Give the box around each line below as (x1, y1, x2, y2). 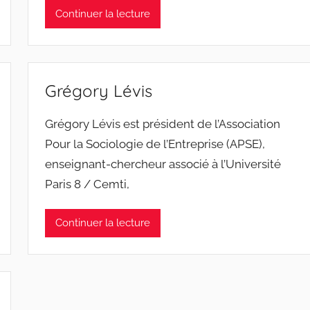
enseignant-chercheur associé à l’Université (45, 156, 282, 171)
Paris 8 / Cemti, (45, 176, 130, 191)
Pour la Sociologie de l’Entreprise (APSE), (45, 136, 266, 151)
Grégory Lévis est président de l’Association (45, 116, 281, 131)
